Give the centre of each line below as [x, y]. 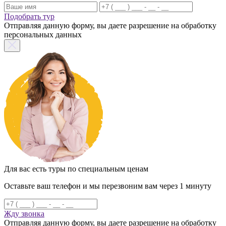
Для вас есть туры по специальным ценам [76, 168]
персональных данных [43, 34]
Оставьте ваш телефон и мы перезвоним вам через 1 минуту [108, 186]
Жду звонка [24, 213]
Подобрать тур [29, 16]
